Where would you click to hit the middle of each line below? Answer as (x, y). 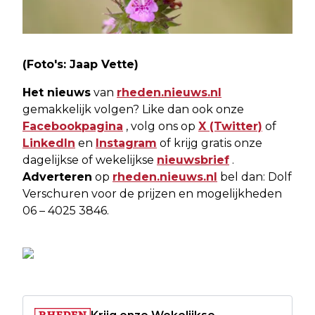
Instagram (126, 143)
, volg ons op (161, 127)
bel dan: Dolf (255, 177)
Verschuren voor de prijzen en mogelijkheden (152, 194)
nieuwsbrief (193, 160)
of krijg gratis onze (210, 143)
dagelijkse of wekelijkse (90, 160)
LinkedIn (49, 143)
